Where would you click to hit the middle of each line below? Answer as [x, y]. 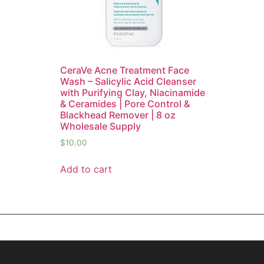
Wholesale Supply [100, 126]
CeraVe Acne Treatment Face [125, 70]
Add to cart [86, 169]
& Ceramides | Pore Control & [125, 104]
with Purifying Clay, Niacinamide [133, 93]
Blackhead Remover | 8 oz [118, 115]
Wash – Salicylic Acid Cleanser [128, 82]
